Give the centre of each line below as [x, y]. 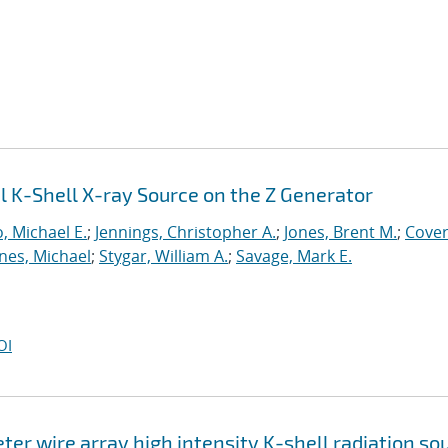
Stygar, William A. [163, 256]
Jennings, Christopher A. [185, 232]
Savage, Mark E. [294, 256]
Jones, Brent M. [340, 232]
